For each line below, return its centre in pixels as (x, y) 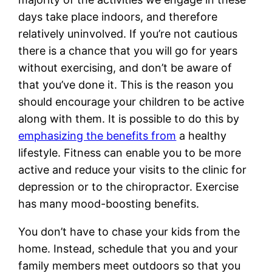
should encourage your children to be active (131, 101)
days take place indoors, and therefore (118, 16)
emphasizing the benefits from (97, 135)
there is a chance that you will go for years (128, 50)
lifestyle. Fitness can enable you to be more (130, 152)
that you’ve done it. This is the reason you (126, 84)
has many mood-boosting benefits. (109, 203)
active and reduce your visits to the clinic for (133, 169)
